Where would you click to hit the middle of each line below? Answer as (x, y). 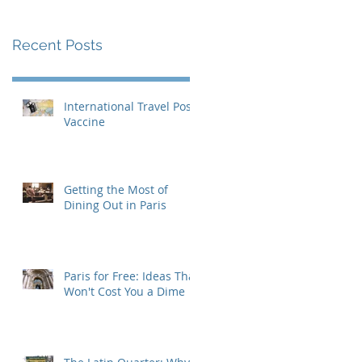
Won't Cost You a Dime (124, 291)
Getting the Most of (116, 189)
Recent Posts (57, 44)
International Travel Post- (132, 106)
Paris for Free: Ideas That (131, 276)
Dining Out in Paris (115, 204)
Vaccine (84, 121)
